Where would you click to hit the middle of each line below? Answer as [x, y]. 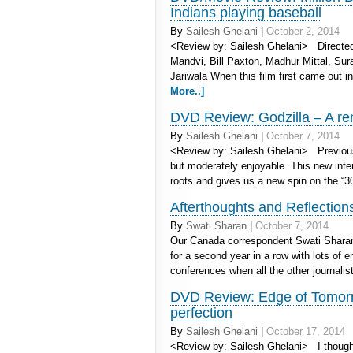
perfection [201, 313]
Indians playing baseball [246, 13]
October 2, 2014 [303, 31]
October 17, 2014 [306, 331]
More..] [187, 91]
